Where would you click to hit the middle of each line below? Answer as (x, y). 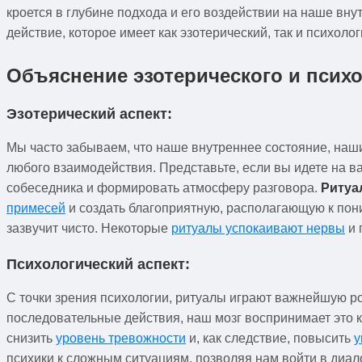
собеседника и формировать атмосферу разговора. (164, 187)
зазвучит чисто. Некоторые (89, 228)
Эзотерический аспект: (89, 114)
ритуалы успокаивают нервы (258, 228)
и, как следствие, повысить (270, 338)
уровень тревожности (121, 338)
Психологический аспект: (98, 264)
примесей (36, 208)
